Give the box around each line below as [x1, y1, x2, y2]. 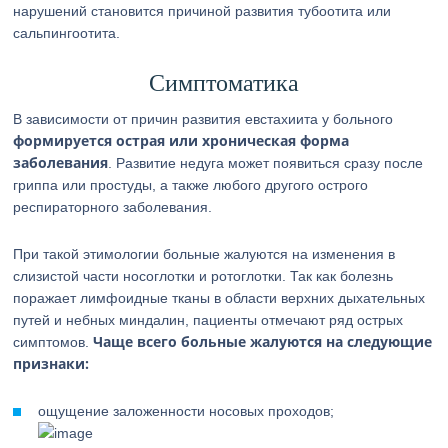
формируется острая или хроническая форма [13, 131, 350, 150]
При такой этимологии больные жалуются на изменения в [13, 246, 396, 262]
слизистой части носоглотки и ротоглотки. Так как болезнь [13, 268, 394, 284]
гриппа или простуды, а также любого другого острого [13, 177, 369, 193]
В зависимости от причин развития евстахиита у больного [13, 111, 394, 127]
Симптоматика [148, 70, 299, 96]
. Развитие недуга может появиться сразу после [108, 155, 424, 171]
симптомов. [13, 334, 94, 350]
